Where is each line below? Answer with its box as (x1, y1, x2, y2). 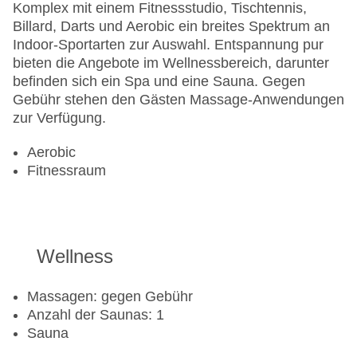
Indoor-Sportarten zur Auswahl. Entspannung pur (13, 37, 324, 53)
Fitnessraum (27, 163, 106, 179)
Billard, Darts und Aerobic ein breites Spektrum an (13, 18, 330, 35)
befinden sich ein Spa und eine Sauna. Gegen (13, 73, 305, 90)
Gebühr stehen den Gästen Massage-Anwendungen (13, 92, 344, 108)
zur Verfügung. (13, 110, 106, 127)
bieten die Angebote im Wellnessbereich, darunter (13, 55, 329, 72)
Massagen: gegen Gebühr (27, 288, 193, 305)
